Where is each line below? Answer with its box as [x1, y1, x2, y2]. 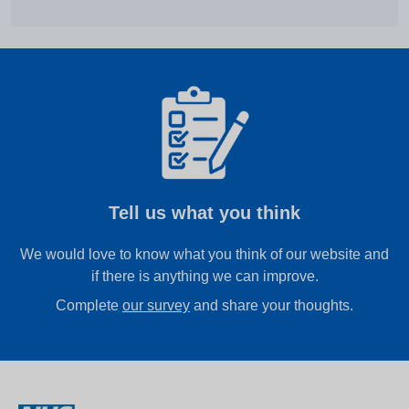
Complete [56, 298, 122, 314]
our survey [122, 298, 190, 314]
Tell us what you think [109, 203, 300, 224]
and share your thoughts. [190, 298, 353, 314]
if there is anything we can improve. [90, 268, 319, 285]
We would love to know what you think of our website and [20, 246, 389, 263]
